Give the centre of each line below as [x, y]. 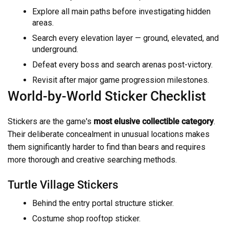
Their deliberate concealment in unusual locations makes [109, 134]
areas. [43, 22]
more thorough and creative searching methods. [92, 159]
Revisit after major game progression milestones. [121, 80]
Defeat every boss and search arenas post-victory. [122, 64]
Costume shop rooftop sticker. [86, 219]
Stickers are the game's [51, 121]
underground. [55, 49]
